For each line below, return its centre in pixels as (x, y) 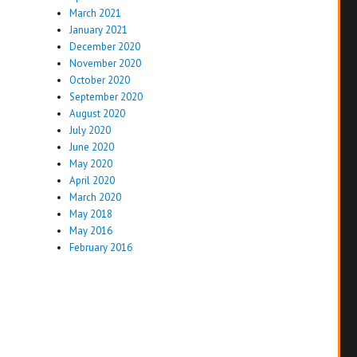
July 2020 (90, 130)
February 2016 (100, 247)
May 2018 (90, 214)
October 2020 (99, 80)
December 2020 (104, 46)
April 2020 (92, 180)
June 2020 (91, 147)
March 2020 (95, 197)
